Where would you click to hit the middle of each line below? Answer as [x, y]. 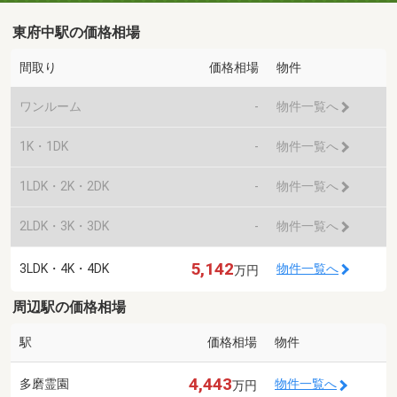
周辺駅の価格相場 [70, 307]
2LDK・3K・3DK [64, 226]
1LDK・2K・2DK [64, 186]
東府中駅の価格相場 [77, 32]
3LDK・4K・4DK [64, 268]
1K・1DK [44, 146]
